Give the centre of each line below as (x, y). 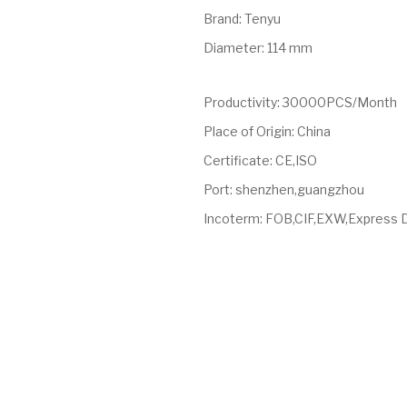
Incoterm (232, 218)
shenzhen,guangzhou (300, 189)
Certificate (237, 160)
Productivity (240, 102)
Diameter (233, 48)
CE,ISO (296, 160)
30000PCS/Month (340, 102)
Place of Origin (248, 131)
